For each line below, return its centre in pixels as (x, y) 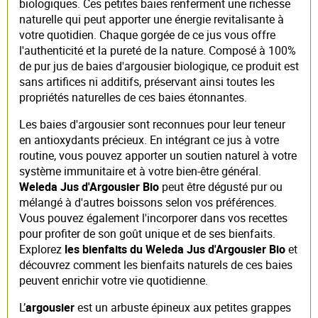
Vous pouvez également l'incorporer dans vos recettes (153, 218)
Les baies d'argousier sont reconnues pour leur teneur (152, 124)
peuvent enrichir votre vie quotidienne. (114, 280)
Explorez (42, 249)
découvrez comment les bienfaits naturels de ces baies (156, 264)
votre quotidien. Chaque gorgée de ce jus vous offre (147, 34)
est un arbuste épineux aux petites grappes (183, 307)
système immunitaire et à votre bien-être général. (140, 171)
